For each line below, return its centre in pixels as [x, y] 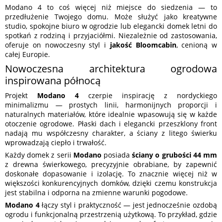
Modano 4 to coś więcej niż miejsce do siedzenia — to [111, 7]
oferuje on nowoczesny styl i [57, 45]
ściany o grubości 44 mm [175, 155]
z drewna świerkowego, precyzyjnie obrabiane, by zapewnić [111, 165]
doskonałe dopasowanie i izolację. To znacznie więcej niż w [111, 174]
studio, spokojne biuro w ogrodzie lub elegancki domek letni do [111, 26]
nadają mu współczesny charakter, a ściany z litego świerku [111, 133]
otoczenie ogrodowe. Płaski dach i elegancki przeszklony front [111, 124]
